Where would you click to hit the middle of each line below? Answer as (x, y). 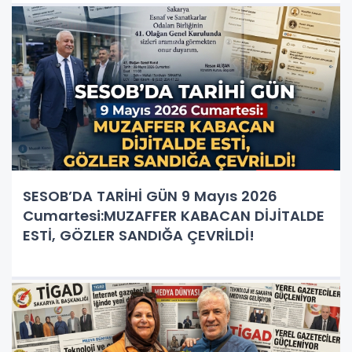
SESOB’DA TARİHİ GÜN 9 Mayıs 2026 (150, 196)
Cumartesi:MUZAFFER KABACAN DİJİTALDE (174, 215)
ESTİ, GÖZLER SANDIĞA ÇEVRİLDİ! (139, 235)
